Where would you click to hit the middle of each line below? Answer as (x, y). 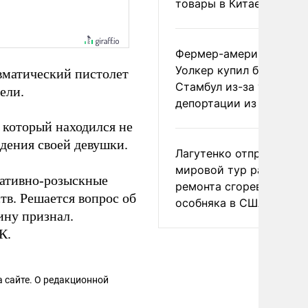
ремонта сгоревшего (232, 186)
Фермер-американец (232, 54)
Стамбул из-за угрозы (236, 87)
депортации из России (238, 103)
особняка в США (220, 203)
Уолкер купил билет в (234, 70)
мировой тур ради (226, 170)
